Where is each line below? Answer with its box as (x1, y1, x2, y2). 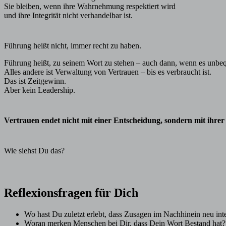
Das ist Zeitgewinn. (4, 76, 66, 85)
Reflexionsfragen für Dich (4, 186, 138, 199)
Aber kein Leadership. (4, 85, 75, 94)
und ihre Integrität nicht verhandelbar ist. (4, 11, 133, 20)
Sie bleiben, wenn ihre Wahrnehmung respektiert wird (4, 2, 176, 11)
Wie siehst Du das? (4, 146, 65, 155)
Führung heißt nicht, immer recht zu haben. (4, 41, 141, 50)
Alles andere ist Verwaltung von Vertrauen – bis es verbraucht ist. (4, 67, 211, 76)
